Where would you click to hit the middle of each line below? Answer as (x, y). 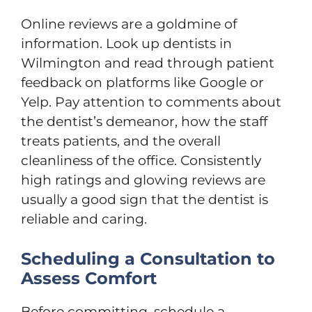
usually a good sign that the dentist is (145, 200)
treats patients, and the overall (121, 141)
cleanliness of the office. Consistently (141, 161)
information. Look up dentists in (126, 44)
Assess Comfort (89, 278)
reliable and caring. (84, 219)
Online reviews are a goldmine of (129, 24)
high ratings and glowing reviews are (143, 180)
